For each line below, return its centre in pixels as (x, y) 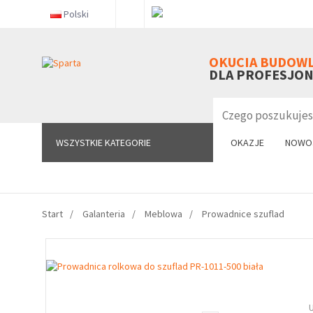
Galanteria (104, 214)
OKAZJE (247, 143)
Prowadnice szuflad (243, 214)
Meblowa (163, 214)
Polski (76, 14)
